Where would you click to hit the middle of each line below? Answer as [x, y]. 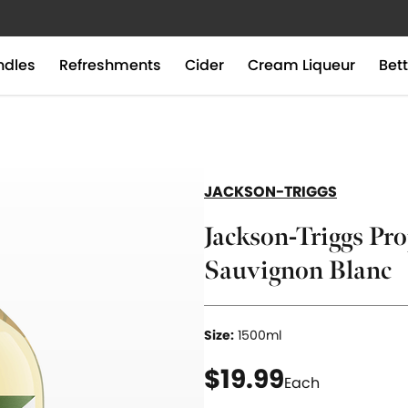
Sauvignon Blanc [298, 270]
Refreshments [110, 65]
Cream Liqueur [301, 65]
